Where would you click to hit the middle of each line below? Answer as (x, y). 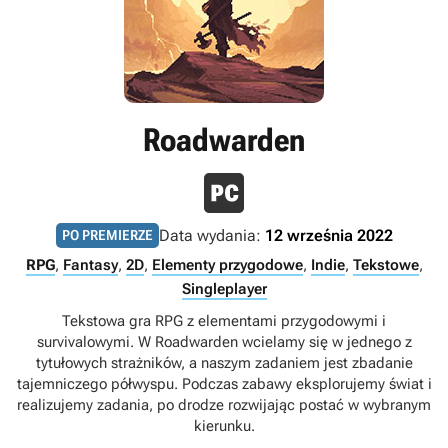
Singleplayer (224, 289)
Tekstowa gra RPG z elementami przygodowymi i (224, 321)
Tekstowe (385, 265)
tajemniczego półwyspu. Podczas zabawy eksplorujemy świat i (224, 384)
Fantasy (90, 265)
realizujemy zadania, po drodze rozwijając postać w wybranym (224, 405)
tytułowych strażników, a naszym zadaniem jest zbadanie (224, 363)
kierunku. (224, 426)
